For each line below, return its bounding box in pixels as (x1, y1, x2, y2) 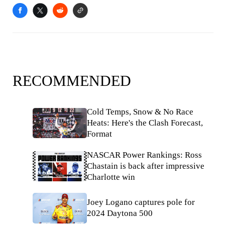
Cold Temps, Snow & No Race (87, 107, 193, 117)
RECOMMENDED (13, 72, 131, 89)
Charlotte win (87, 172, 135, 182)
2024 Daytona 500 (87, 208, 153, 218)
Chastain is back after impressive (87, 161, 204, 171)
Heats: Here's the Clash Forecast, (87, 118, 203, 128)
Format (87, 129, 112, 139)
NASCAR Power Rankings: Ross (87, 150, 202, 160)
